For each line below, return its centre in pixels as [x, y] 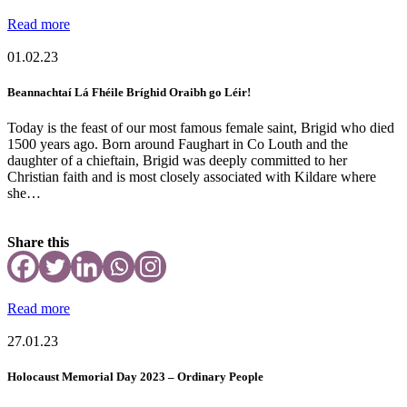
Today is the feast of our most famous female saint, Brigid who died [201, 127]
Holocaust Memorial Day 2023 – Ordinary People [135, 377]
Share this [38, 242]
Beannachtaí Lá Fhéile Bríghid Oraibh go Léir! [129, 92]
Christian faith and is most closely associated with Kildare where [192, 176]
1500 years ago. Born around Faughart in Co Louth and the [178, 144]
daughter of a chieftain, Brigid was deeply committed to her [177, 160]
